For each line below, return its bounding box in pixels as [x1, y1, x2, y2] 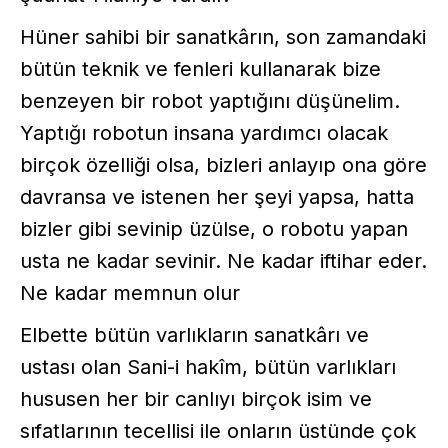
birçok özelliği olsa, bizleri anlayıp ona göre [20, 152, 427, 177]
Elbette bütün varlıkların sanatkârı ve [20, 322, 369, 347]
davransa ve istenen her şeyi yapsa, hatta [20, 184, 414, 209]
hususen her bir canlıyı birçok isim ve [20, 386, 372, 411]
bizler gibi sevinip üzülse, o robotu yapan [20, 216, 408, 241]
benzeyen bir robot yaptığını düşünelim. [20, 88, 400, 113]
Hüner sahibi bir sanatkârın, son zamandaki [20, 24, 426, 49]
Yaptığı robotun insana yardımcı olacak [20, 120, 388, 145]
